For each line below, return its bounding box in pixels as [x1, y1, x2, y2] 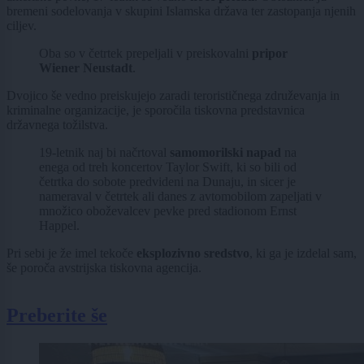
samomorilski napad [170, 145, 281, 160]
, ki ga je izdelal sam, [249, 246, 357, 261]
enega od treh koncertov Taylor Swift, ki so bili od [39, 160, 297, 175]
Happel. [39, 219, 80, 233]
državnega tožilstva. [6, 118, 108, 132]
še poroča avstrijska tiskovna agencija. [6, 261, 201, 275]
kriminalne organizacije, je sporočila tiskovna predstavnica [6, 103, 305, 118]
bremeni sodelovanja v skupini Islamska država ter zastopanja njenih [6, 4, 356, 19]
